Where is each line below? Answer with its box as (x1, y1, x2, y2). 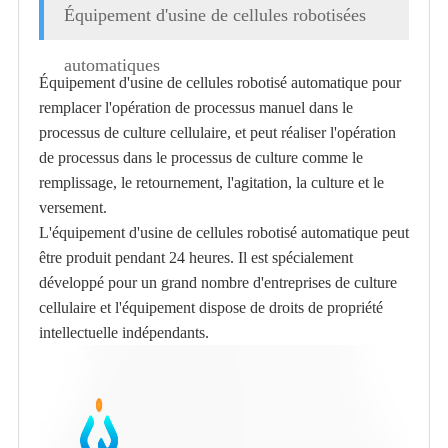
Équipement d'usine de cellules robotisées (63, 4, 366, 25)
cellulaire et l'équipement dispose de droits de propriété (38, 298, 383, 316)
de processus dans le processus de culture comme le (38, 148, 363, 166)
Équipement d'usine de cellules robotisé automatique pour (38, 73, 401, 91)
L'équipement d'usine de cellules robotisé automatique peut (38, 223, 409, 241)
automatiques (63, 54, 160, 75)
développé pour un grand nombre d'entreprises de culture (38, 273, 397, 291)
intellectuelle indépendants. (38, 323, 209, 341)
